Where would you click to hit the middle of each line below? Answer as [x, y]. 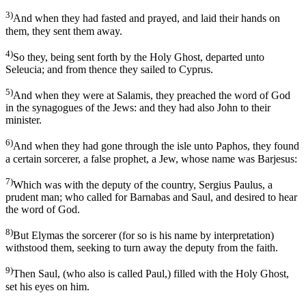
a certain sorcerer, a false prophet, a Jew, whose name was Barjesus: [151, 158]
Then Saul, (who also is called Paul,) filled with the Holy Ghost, [151, 274]
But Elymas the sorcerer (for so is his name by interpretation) [143, 236]
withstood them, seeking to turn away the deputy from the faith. [142, 248]
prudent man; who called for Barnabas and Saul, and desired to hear [151, 197]
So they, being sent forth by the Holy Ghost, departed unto [139, 57]
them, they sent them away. [64, 31]
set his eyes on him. [47, 286]
